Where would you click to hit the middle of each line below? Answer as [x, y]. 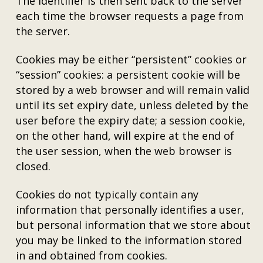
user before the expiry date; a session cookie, [131, 120]
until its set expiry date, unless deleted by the [132, 105]
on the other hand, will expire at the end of [125, 136]
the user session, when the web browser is [124, 151]
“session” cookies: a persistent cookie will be [128, 75]
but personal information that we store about [134, 225]
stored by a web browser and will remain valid [133, 90]
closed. [33, 166]
